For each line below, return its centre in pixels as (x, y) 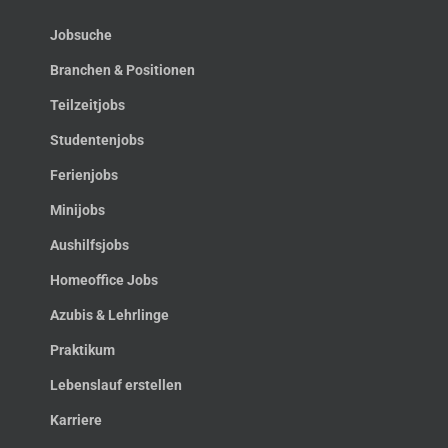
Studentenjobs (97, 139)
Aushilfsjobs (89, 244)
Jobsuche (81, 34)
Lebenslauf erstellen (116, 384)
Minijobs (77, 209)
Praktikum (82, 349)
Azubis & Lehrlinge (109, 314)
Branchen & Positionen (122, 69)
